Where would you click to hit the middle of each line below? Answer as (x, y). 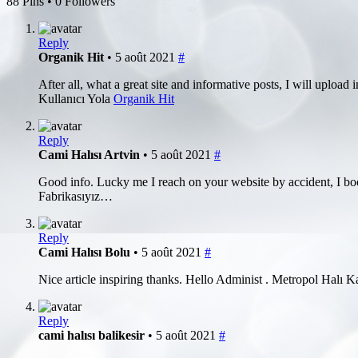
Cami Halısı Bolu (86, 252)
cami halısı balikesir (93, 335)
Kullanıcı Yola (76, 98)
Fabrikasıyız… (76, 196)
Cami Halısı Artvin (91, 154)
